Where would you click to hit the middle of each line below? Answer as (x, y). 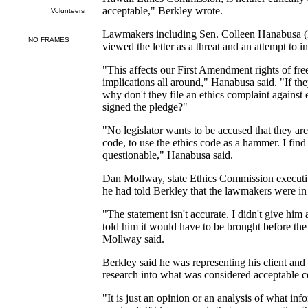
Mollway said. (134, 239)
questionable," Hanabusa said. (168, 155)
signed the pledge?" (145, 107)
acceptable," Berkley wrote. (163, 10)
